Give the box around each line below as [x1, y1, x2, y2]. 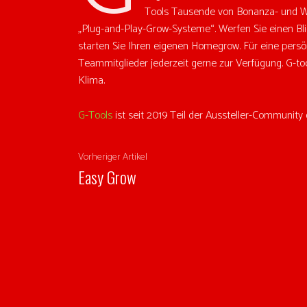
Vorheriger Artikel [78, 149, 147, 165]
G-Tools [78, 106, 112, 125]
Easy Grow [78, 164, 136, 189]
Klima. [78, 71, 105, 90]
